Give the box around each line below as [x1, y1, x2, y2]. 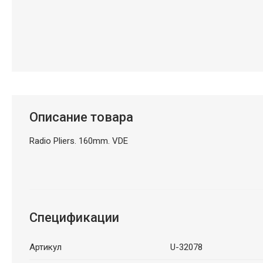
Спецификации [29, 210, 119, 225]
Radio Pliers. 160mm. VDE [29, 135, 128, 146]
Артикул [29, 241, 62, 252]
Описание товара [29, 109, 133, 124]
